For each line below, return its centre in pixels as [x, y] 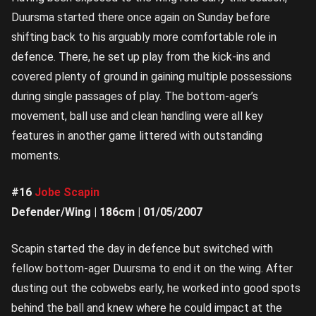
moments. [36, 156]
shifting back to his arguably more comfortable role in [144, 37]
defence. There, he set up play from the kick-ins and [141, 57]
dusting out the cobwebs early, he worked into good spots [156, 288]
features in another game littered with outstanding [137, 136]
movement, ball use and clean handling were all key [137, 116]
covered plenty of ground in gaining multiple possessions [152, 77]
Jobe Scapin [67, 193]
